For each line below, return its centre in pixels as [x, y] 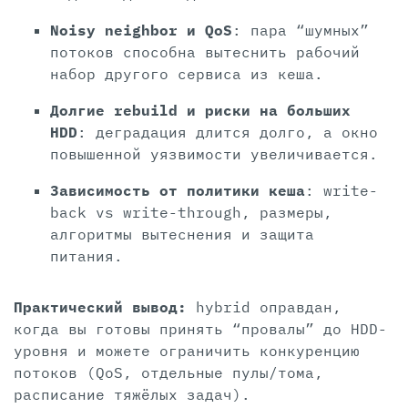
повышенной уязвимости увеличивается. [214, 154]
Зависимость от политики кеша [178, 191]
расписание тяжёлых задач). [132, 395]
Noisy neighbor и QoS [141, 31]
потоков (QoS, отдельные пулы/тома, [168, 373]
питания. [87, 256]
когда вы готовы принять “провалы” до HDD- [200, 329]
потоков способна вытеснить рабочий [205, 52]
